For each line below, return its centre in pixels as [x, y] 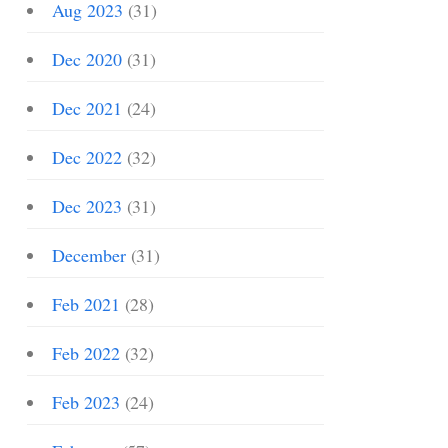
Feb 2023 [86, 402]
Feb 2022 [86, 353]
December [89, 255]
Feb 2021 [86, 304]
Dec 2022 [87, 157]
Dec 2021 [87, 108]
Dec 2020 [87, 59]
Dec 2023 [87, 206]
